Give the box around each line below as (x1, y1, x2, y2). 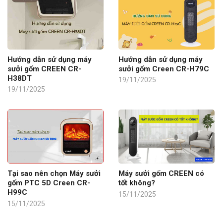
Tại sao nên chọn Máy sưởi (7, 169, 101, 178)
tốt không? (118, 178, 155, 188)
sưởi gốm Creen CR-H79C (118, 64, 209, 73)
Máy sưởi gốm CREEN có (118, 169, 204, 178)
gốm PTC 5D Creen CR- (7, 178, 90, 188)
